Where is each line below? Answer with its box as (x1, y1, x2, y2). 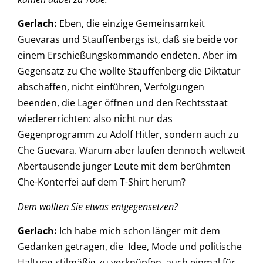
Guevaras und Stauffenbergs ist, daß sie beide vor (18, 33, 238, 46)
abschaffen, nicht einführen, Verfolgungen (18, 80, 204, 94)
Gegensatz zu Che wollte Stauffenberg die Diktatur (18, 65, 241, 78)
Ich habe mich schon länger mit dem (57, 224, 220, 238)
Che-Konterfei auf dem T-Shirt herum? (18, 176, 186, 189)
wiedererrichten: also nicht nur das (18, 112, 173, 126)
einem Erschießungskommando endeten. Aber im (18, 49, 237, 62)
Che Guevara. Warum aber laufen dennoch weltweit (18, 144, 245, 157)
